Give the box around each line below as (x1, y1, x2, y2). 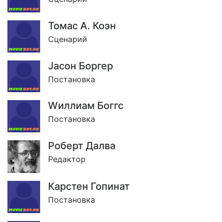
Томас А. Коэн (48, 19, 116, 32)
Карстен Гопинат (48, 180, 130, 193)
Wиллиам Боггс (48, 100, 123, 112)
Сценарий (48, 34, 87, 44)
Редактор (48, 154, 86, 165)
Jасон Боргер (48, 59, 113, 72)
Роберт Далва (48, 140, 115, 152)
